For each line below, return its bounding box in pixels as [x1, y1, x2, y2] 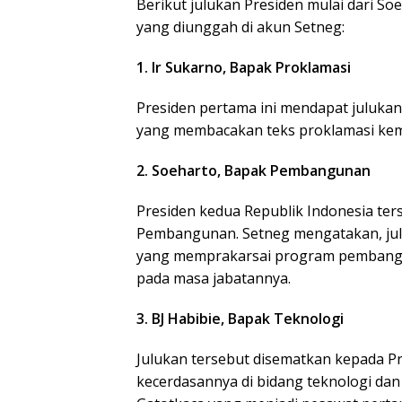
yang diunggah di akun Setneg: [136, 17, 345, 38]
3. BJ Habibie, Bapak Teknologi [136, 309, 344, 329]
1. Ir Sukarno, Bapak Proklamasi [136, 57, 351, 78]
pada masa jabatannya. [136, 268, 291, 289]
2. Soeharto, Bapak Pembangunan [136, 161, 371, 181]
